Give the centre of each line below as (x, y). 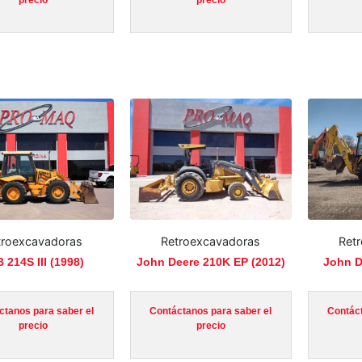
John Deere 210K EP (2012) (210, 262)
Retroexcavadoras (211, 241)
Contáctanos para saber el (211, 311)
